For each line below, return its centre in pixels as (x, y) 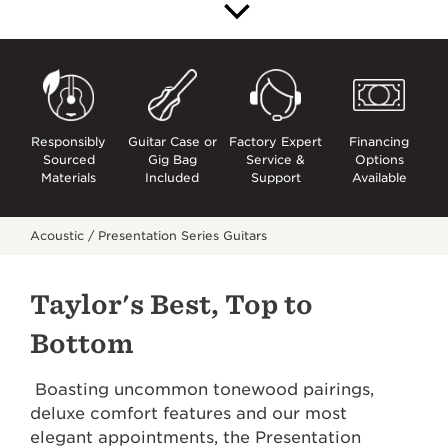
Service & (276, 159)
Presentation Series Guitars (182, 235)
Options (379, 159)
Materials (69, 177)
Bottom (82, 342)
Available (379, 177)
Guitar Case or (172, 141)
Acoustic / (64, 235)
